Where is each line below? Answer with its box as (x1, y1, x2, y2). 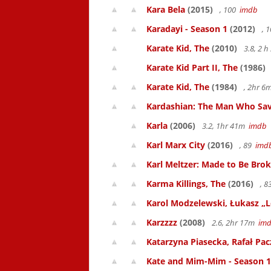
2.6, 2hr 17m (210, 217, 258, 228)
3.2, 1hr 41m (200, 120, 249, 131)
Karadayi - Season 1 (146, 23, 227, 34)
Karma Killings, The (146, 178, 226, 189)
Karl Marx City (146, 139, 205, 151)
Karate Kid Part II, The (146, 62, 238, 73)
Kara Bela (146, 4, 185, 15)
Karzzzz (146, 217, 177, 228)
